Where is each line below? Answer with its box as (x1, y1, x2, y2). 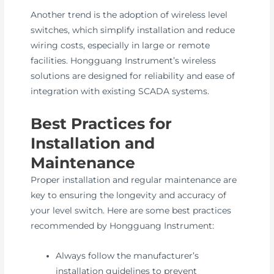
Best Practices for (31, 114, 172, 133)
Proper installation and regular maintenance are (31, 175, 237, 185)
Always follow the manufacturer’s (56, 251, 199, 261)
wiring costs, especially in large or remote (31, 40, 210, 51)
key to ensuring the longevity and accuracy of (31, 190, 227, 201)
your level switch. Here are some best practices (31, 206, 232, 216)
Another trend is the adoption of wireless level (31, 10, 228, 20)
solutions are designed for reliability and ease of (31, 71, 235, 81)
